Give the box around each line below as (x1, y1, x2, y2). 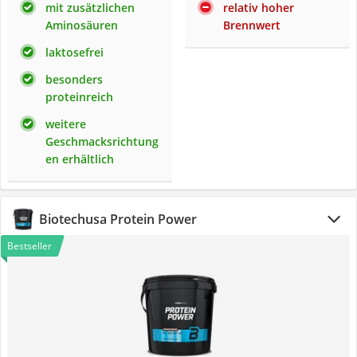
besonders (45, 72, 103, 87)
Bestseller (7, 239, 52, 253)
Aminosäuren (45, 18, 118, 33)
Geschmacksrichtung (45, 134, 159, 149)
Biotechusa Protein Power (39, 210, 197, 228)
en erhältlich (45, 151, 114, 167)
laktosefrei (45, 45, 104, 60)
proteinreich (45, 89, 113, 104)
